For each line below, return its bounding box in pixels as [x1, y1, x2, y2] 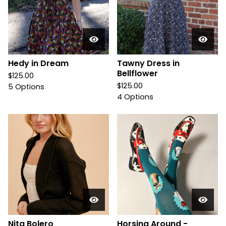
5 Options [8, 82, 44, 92]
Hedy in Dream [8, 58, 69, 69]
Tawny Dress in [117, 58, 180, 69]
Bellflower [117, 68, 158, 79]
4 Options [117, 92, 153, 102]
